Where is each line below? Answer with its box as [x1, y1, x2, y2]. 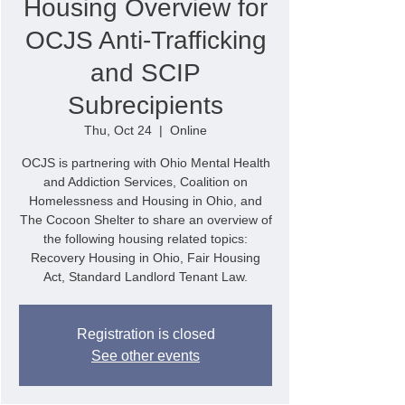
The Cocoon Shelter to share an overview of [19, 212, 272, 227]
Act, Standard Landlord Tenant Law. [43, 269, 248, 284]
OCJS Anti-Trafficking [24, 26, 267, 54]
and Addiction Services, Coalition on [43, 174, 248, 189]
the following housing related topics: [43, 231, 248, 246]
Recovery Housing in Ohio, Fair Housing [31, 250, 260, 265]
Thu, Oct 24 [84, 123, 152, 137]
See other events [91, 348, 200, 363]
